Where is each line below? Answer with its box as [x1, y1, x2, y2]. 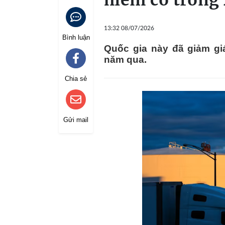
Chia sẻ [65, 75, 87, 82]
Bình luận [62, 34, 90, 41]
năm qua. [104, 54, 147, 65]
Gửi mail [63, 116, 88, 124]
